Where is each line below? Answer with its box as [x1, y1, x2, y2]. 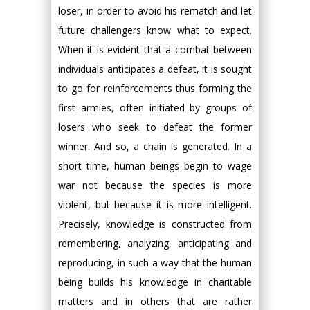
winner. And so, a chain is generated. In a [58, 140, 252, 153]
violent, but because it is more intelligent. [58, 198, 252, 211]
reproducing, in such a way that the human [58, 256, 252, 269]
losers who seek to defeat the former [58, 120, 252, 134]
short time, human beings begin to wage [58, 159, 252, 172]
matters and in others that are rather [58, 295, 252, 308]
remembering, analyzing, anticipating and [58, 237, 252, 250]
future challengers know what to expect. [58, 24, 252, 37]
